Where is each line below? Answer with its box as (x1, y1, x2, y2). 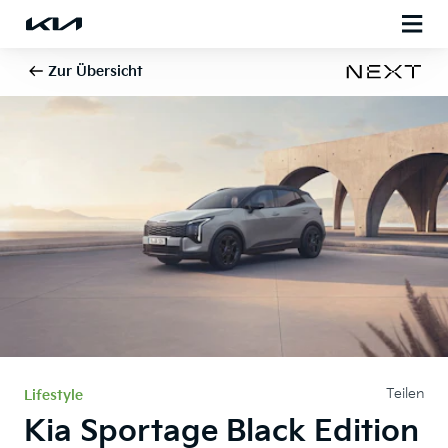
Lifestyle (24, 387, 83, 404)
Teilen (386, 385, 424, 402)
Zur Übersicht (48, 63, 143, 80)
